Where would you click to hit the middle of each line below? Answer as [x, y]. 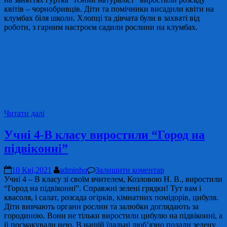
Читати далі [24, 113]
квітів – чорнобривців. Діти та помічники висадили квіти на [109, 9]
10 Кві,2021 [32, 170]
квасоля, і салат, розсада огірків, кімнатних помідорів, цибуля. [111, 197]
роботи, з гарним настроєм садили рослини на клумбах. [101, 27]
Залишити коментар [130, 170]
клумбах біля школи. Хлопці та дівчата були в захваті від [102, 18]
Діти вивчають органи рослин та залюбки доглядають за [101, 206]
